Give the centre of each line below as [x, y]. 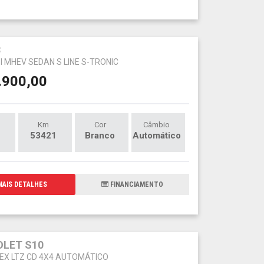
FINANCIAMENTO [136, 184]
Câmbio [157, 124]
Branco [100, 135]
